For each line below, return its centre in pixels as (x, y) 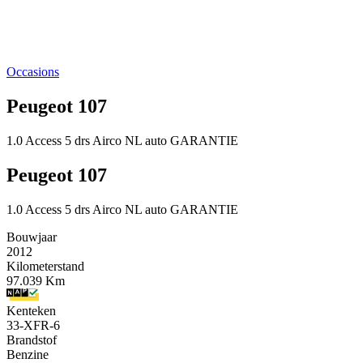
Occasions (33, 72)
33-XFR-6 (33, 325)
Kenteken (31, 310)
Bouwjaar (32, 237)
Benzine (28, 354)
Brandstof (32, 340)
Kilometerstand (45, 266)
